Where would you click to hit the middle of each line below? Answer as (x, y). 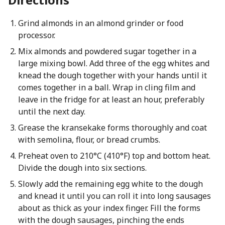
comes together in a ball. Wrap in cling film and (106, 87)
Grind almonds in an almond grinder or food (100, 23)
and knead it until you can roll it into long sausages (114, 196)
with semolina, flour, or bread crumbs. (89, 140)
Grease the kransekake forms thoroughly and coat (112, 128)
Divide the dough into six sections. (82, 168)
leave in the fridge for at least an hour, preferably (111, 99)
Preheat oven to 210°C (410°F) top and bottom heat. (114, 156)
